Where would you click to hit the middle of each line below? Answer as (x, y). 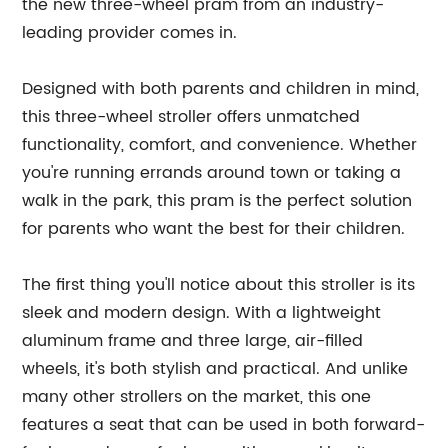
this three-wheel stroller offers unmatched (191, 117)
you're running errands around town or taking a (212, 173)
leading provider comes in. (130, 33)
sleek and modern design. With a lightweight (202, 313)
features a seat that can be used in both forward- (224, 425)
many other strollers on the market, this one (197, 397)
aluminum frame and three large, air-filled (193, 341)
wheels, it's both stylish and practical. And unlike (215, 369)
